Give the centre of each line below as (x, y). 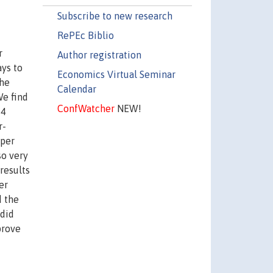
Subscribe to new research (115, 16)
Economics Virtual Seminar (116, 74)
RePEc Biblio (85, 35)
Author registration (99, 55)
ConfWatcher (86, 108)
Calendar (76, 89)
